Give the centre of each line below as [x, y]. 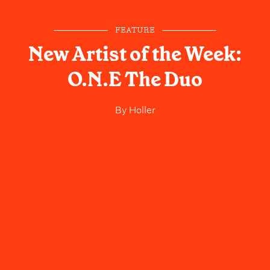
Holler [141, 108]
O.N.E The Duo [135, 79]
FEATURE [135, 30]
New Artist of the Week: [135, 54]
